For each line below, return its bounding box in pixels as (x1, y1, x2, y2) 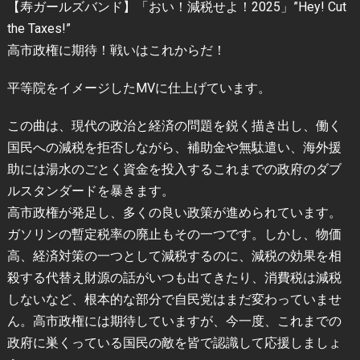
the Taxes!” (6, 21, 71, 36)
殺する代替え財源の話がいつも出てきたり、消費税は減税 (6, 270, 342, 285)
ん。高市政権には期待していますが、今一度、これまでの (6, 313, 342, 329)
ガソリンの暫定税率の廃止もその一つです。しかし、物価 (6, 227, 342, 242)
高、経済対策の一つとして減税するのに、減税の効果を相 (6, 248, 342, 264)
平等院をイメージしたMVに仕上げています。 (6, 80, 271, 96)
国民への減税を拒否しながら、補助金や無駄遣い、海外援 (6, 140, 342, 155)
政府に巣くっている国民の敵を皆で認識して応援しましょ (6, 335, 342, 350)
